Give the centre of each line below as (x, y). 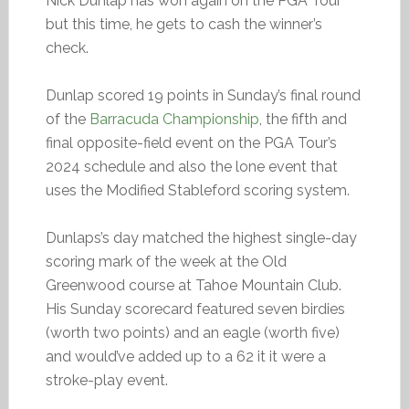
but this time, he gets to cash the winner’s (184, 24)
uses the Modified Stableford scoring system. (197, 190)
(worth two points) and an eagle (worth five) (192, 333)
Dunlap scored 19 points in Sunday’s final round (203, 95)
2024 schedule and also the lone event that (191, 167)
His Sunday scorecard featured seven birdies (195, 309)
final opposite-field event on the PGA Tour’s (191, 143)
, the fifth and (303, 119)
